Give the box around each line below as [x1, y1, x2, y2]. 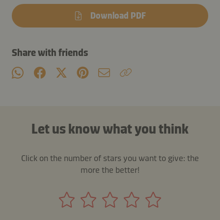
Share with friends [12, 46, 88, 58]
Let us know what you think [31, 120, 189, 137]
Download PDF [90, 10, 146, 21]
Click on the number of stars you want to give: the [21, 152, 199, 164]
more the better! [81, 164, 139, 175]
